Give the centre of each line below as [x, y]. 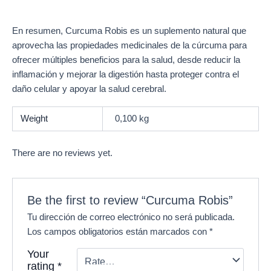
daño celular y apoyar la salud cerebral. [89, 89]
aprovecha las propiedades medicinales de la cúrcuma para [129, 45]
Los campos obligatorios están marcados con [119, 232]
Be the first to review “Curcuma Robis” [130, 201]
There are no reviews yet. [62, 153]
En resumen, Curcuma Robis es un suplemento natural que [129, 31]
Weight [34, 119]
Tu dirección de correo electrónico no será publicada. [131, 217]
